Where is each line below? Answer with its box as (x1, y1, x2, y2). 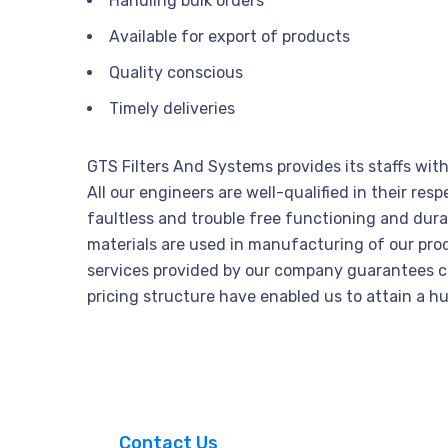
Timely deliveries (109, 98, 235, 118)
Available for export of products (109, 26, 350, 46)
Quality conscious (109, 62, 243, 82)
